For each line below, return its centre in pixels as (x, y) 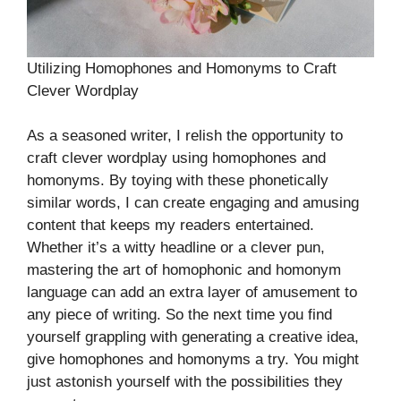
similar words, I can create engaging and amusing (193, 203)
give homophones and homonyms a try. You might (193, 360)
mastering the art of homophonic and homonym (184, 270)
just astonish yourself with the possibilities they (185, 382)
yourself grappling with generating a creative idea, (193, 337)
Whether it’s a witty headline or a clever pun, (176, 248)
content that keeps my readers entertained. (171, 226)
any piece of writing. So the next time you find (179, 315)
